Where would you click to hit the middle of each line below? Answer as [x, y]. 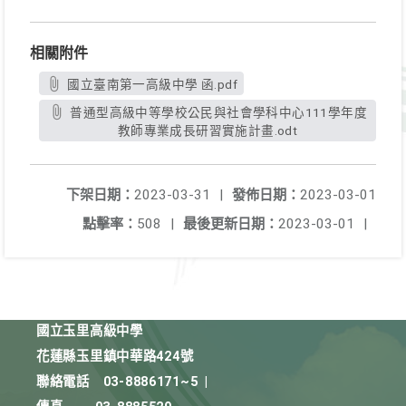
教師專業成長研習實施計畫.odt [208, 130]
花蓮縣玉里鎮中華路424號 [115, 357]
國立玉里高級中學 [90, 331]
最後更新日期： [231, 224]
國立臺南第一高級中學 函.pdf [152, 84]
